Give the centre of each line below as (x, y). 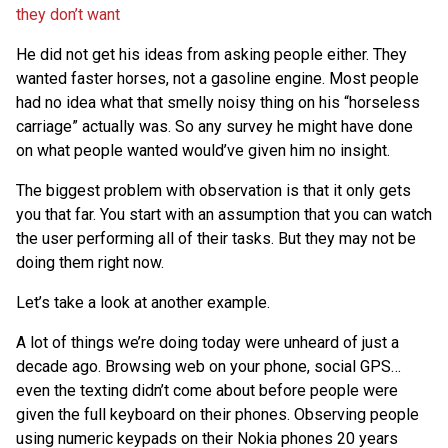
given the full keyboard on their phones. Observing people (217, 414)
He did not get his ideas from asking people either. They (211, 54)
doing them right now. (90, 262)
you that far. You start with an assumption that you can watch (224, 214)
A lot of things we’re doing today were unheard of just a (207, 342)
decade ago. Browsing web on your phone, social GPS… (208, 366)
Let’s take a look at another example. (143, 302)
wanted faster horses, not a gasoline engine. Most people (217, 78)
